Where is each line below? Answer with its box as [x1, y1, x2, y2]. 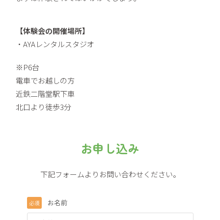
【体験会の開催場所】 [16, 26, 90, 36]
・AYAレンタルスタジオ [16, 39, 95, 49]
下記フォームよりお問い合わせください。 [40, 169, 180, 180]
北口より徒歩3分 [16, 102, 72, 112]
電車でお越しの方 [16, 75, 75, 85]
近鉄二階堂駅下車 [16, 88, 75, 99]
